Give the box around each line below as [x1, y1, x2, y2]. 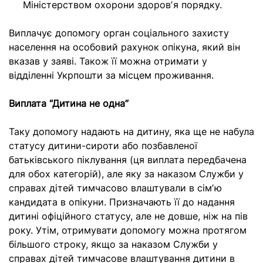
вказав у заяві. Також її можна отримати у [9, 55, 207, 67]
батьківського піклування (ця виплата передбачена [9, 154, 247, 166]
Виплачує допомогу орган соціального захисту [9, 27, 229, 39]
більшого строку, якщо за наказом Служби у [9, 238, 218, 250]
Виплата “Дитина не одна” [9, 97, 129, 109]
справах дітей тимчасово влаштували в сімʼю [9, 182, 222, 194]
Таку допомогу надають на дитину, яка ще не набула [9, 126, 254, 137]
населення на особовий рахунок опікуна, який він [9, 41, 240, 53]
